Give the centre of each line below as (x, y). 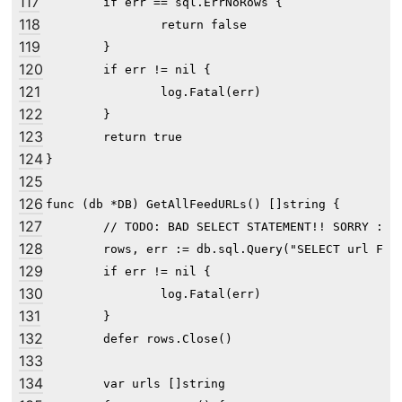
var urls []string (74, 384)
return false (103, 25)
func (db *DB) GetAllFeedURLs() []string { (193, 205)
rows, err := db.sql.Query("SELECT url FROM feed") (74, 249)
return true (74, 137)
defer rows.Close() (74, 339)
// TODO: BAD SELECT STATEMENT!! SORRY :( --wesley (74, 227)
